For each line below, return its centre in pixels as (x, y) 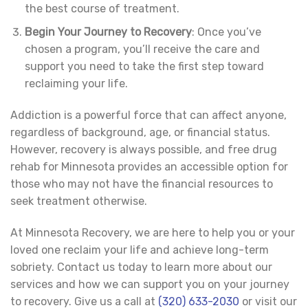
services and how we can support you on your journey (150, 284)
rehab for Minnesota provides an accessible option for (149, 167)
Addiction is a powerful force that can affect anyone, (148, 115)
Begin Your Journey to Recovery (108, 32)
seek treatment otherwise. (79, 201)
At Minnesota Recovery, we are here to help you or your (153, 232)
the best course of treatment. (102, 8)
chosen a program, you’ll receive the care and (142, 49)
